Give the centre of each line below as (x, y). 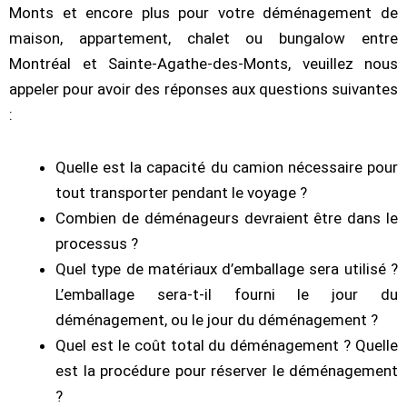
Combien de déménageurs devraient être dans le (227, 218)
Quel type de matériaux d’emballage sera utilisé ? (227, 268)
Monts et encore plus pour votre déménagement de (203, 13)
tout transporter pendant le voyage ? (181, 192)
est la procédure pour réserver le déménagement (227, 370)
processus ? (97, 243)
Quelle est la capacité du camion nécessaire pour (227, 167)
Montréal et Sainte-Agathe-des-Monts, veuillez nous (203, 64)
